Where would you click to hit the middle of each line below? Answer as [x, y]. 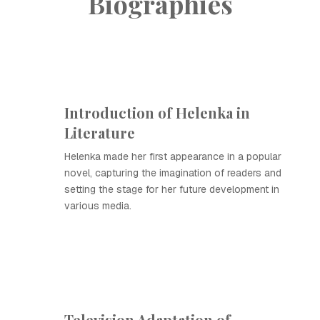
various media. [98, 206]
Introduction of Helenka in [157, 112]
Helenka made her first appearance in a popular [173, 156]
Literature [100, 132]
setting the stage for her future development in [172, 189]
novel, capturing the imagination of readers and [173, 173]
